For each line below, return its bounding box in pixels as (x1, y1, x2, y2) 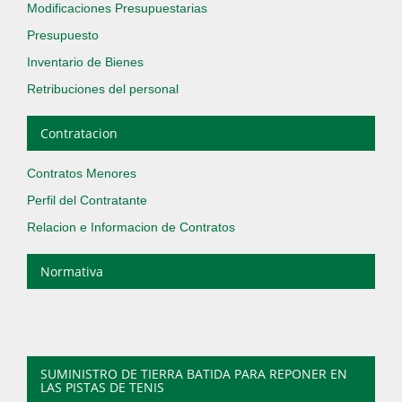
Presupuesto (27, 28, 99, 42)
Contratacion (40, 125, 118, 142)
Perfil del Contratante (27, 193, 147, 207)
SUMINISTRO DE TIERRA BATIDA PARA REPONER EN (40, 365, 347, 382)
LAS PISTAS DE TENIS (40, 379, 164, 396)
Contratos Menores (27, 166, 136, 180)
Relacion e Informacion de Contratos (27, 220, 235, 234)
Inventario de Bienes (27, 55, 144, 69)
